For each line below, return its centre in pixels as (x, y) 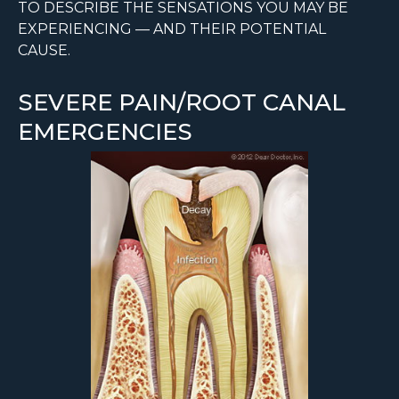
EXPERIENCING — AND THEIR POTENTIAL (172, 29)
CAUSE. (44, 51)
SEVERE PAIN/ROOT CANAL (182, 103)
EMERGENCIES (105, 132)
